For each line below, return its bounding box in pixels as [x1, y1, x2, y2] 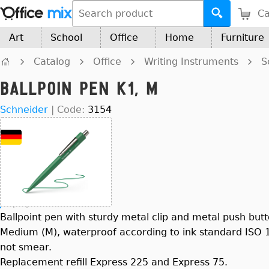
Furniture [221, 32, 265, 43]
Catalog [34, 56, 70, 67]
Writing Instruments [144, 56, 238, 67]
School [50, 32, 83, 43]
